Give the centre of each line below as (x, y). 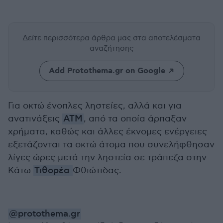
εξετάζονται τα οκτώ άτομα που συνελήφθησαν (111, 145)
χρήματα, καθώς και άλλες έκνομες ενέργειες (108, 132)
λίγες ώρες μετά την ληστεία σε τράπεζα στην (107, 158)
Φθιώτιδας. (97, 170)
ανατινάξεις (35, 119)
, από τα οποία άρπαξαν (135, 119)
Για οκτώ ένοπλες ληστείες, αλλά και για (95, 106)
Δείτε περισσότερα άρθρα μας (78, 38)
